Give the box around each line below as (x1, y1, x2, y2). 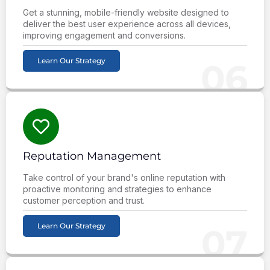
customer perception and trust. (23, 195, 145, 206)
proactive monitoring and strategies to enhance (23, 183, 212, 194)
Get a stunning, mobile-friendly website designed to (23, 7, 229, 17)
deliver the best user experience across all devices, (23, 18, 231, 29)
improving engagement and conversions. (23, 30, 186, 40)
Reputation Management (23, 149, 161, 163)
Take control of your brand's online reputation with (23, 172, 225, 183)
